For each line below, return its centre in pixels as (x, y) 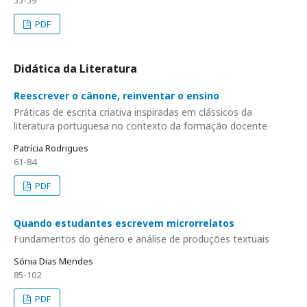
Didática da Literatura (75, 69)
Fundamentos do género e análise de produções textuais (142, 239)
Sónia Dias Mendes (53, 261)
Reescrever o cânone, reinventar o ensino (116, 96)
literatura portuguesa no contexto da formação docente (140, 125)
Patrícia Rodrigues (51, 148)
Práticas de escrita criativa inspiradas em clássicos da (133, 112)
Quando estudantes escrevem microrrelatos (124, 223)
